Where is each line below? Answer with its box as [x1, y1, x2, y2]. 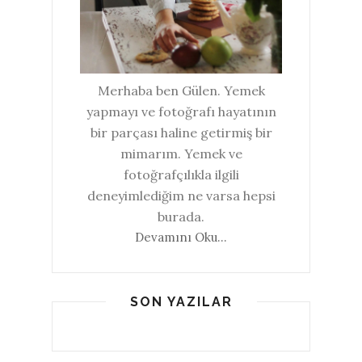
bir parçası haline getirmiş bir [90, 124, 272, 141]
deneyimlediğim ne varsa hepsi [86, 187, 276, 204]
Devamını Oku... [135, 229, 227, 246]
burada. [158, 208, 204, 225]
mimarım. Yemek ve [120, 145, 242, 162]
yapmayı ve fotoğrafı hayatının [86, 103, 276, 120]
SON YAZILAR [129, 294, 233, 310]
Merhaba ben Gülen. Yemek [97, 82, 265, 99]
